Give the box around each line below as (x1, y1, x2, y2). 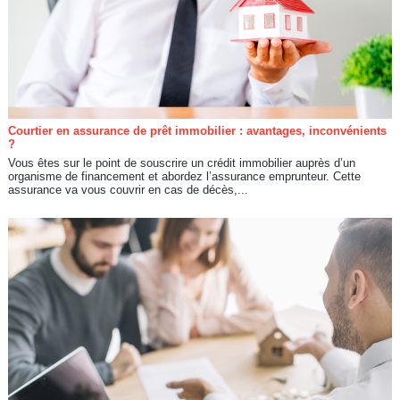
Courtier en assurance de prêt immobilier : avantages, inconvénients (7, 124, 387, 138)
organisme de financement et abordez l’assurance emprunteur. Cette (7, 170, 361, 184)
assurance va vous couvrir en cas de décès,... (7, 183, 248, 197)
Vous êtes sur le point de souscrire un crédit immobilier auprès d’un (7, 156, 355, 171)
